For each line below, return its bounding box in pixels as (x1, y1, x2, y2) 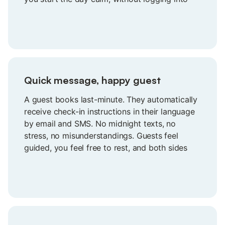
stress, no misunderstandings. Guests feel (24, 130, 178, 141)
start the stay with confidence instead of (24, 154, 176, 165)
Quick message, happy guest (24, 73, 161, 86)
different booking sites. (24, 6, 110, 16)
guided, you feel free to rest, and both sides (24, 142, 188, 153)
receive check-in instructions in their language (24, 106, 195, 117)
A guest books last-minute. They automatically (24, 94, 198, 104)
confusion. (24, 166, 63, 177)
